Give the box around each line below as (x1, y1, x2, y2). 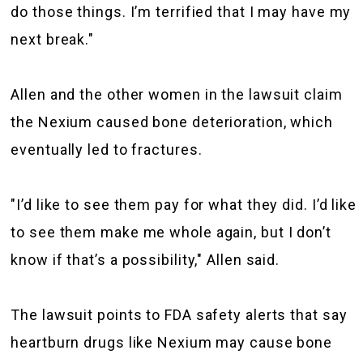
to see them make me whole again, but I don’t (11, 224, 331, 241)
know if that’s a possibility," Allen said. (11, 251, 280, 268)
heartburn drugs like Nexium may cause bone (11, 334, 333, 351)
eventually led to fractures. (11, 141, 203, 158)
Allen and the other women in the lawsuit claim (11, 86, 343, 103)
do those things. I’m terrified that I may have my (11, 3, 352, 20)
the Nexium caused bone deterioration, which (11, 113, 333, 130)
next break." (11, 31, 95, 48)
